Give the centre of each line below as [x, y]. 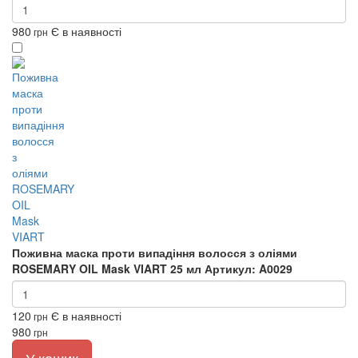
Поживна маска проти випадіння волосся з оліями [155, 253]
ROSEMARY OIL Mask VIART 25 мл [107, 268]
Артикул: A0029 [249, 268]
